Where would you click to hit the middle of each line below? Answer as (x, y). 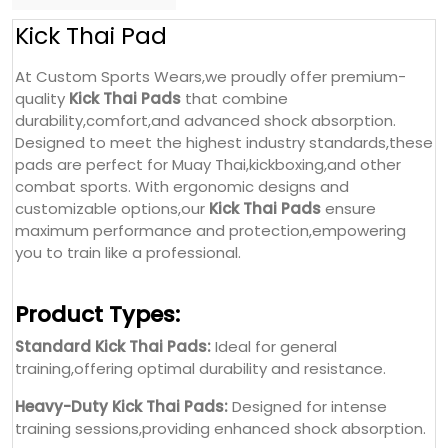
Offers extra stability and (335, 355)
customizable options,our (112, 37)
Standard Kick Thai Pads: (113, 175)
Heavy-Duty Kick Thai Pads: (121, 235)
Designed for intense (307, 235)
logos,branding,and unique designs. (145, 317)
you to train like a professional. (128, 81)
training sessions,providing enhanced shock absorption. (220, 257)
